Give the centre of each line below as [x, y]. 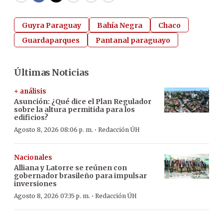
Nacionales [33, 157]
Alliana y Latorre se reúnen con [70, 167]
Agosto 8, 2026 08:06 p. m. [54, 129]
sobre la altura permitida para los [74, 109]
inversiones [35, 183]
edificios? [31, 117]
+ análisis [30, 91]
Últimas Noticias [51, 72]
